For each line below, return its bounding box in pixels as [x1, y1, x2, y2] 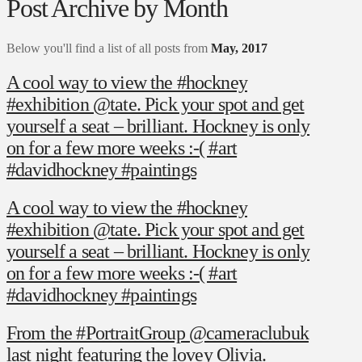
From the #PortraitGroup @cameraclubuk [6, 322, 309, 343]
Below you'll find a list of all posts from [6, 40, 211, 55]
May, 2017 [211, 40, 267, 55]
